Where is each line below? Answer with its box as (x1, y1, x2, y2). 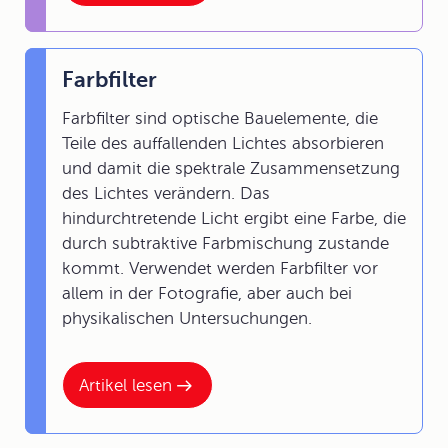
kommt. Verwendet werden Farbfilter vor (62, 259, 378, 278)
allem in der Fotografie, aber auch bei (62, 284, 352, 303)
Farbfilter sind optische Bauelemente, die (62, 109, 378, 128)
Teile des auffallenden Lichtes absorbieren (62, 134, 384, 153)
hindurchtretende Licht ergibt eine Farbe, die (62, 209, 406, 228)
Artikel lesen (79, 375, 172, 395)
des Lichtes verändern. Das (62, 184, 270, 203)
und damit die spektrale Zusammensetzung (62, 159, 400, 178)
